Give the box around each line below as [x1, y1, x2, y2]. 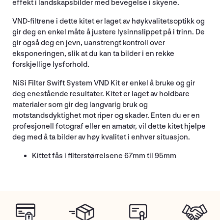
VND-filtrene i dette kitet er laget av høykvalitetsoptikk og [12, 16, 205, 26]
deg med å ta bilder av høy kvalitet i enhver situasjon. [12, 132, 190, 142]
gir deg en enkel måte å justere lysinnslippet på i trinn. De [12, 27, 205, 37]
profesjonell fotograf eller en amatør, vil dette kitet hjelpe [12, 121, 206, 131]
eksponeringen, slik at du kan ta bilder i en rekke [12, 49, 174, 58]
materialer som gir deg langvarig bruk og [12, 100, 148, 110]
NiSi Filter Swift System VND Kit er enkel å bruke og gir [12, 78, 195, 88]
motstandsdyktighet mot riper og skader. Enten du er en [12, 110, 200, 120]
